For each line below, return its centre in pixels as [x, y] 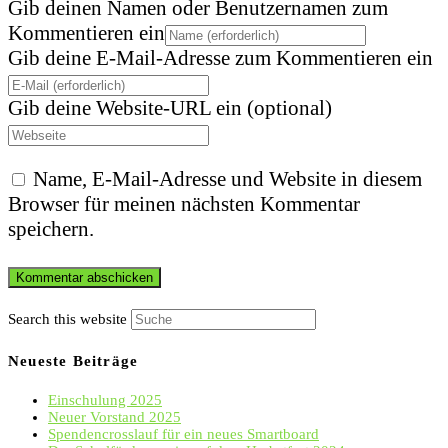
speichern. [51, 229]
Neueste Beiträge [73, 361]
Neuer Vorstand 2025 [114, 417]
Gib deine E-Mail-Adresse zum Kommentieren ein [220, 58]
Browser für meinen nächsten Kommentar [184, 204]
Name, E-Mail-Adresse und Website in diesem [227, 179]
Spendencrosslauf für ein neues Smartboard [183, 434]
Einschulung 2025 [105, 400]
